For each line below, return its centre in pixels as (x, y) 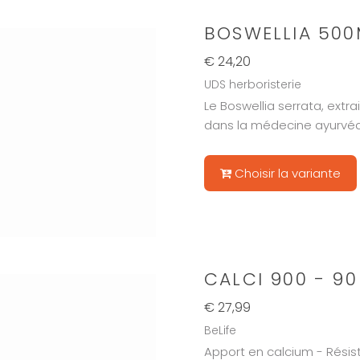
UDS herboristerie (252, 84)
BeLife (220, 330)
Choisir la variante (287, 173)
